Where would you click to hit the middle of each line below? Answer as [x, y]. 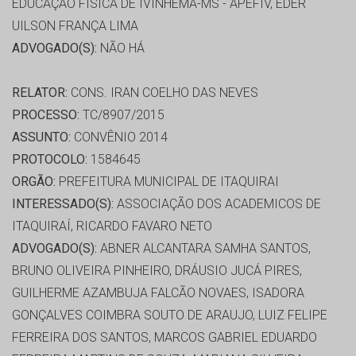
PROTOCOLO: [50, 160]
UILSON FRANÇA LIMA [75, 26]
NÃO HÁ [121, 48]
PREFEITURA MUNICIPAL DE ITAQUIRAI [167, 182]
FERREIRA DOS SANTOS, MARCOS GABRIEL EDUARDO [164, 338]
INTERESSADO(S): [63, 204]
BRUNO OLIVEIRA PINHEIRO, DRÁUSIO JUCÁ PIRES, [157, 271]
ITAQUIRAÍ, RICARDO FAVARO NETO [112, 226]
